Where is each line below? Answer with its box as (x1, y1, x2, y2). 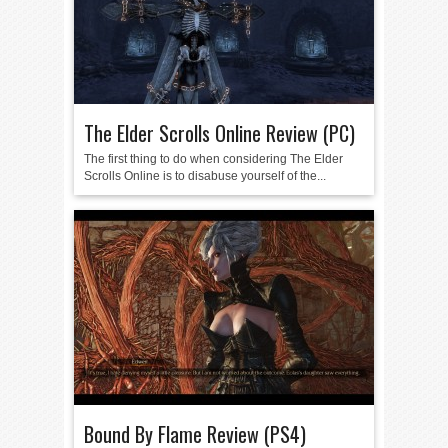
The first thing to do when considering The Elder (84, 152, 343, 166)
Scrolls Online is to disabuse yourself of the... (84, 169, 326, 183)
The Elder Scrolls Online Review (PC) (84, 118, 355, 148)
